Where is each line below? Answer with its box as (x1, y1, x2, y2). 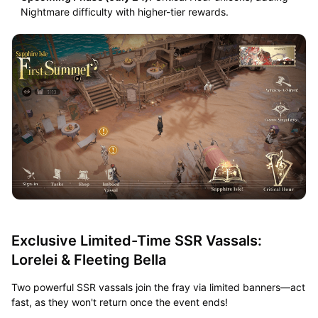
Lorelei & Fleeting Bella (11, 251, 166, 268)
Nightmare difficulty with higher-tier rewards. (20, 5, 229, 18)
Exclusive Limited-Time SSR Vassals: (11, 231, 262, 249)
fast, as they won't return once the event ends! (11, 295, 228, 308)
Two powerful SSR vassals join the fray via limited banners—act (11, 280, 305, 293)
